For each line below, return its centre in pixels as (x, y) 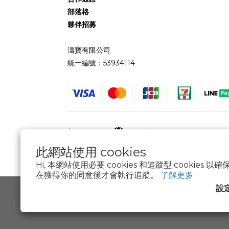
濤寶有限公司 (89, 50)
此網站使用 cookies (91, 152)
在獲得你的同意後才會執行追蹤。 (98, 175)
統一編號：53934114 (101, 63)
